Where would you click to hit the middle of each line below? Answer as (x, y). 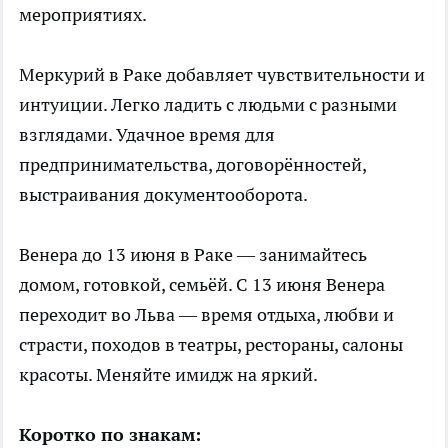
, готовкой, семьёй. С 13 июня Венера (230, 284)
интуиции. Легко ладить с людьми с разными (208, 104)
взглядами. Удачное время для (147, 134)
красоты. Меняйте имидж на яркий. (168, 374)
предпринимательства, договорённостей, (192, 164)
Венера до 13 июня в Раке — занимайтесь (193, 254)
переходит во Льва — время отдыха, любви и (206, 314)
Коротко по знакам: (110, 434)
